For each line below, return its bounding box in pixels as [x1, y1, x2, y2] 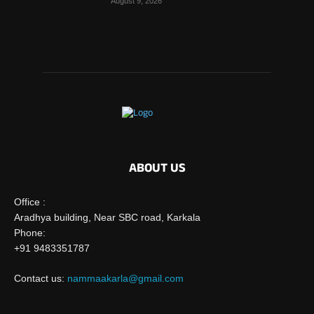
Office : [14, 196, 46, 208]
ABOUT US [128, 159, 186, 181]
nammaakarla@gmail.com [67, 273, 184, 285]
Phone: [14, 227, 46, 239]
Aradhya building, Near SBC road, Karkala [14, 212, 200, 224]
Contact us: [14, 273, 67, 285]
